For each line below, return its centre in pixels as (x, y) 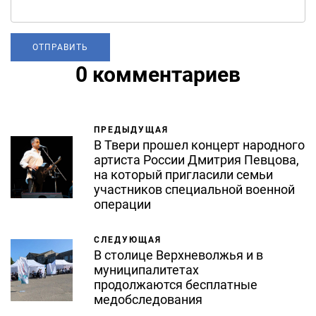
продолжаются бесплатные (176, 285)
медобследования (148, 300)
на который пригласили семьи (183, 175)
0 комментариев (158, 75)
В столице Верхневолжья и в (178, 255)
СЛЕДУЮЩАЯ (128, 240)
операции (122, 205)
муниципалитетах (146, 270)
